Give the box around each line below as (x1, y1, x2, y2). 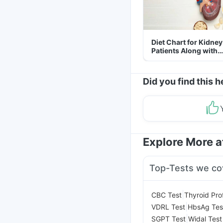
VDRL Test (151, 202, 185, 211)
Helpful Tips (151, 55, 192, 63)
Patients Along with (151, 46, 218, 55)
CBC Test (151, 190, 182, 199)
